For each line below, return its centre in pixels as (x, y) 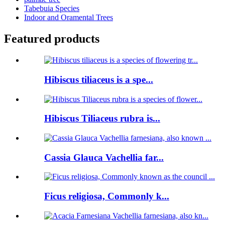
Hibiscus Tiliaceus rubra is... (102, 119)
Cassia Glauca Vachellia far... (104, 157)
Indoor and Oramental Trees (69, 18)
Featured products (52, 39)
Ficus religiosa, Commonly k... (107, 196)
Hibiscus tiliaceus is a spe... (99, 79)
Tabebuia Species (52, 9)
